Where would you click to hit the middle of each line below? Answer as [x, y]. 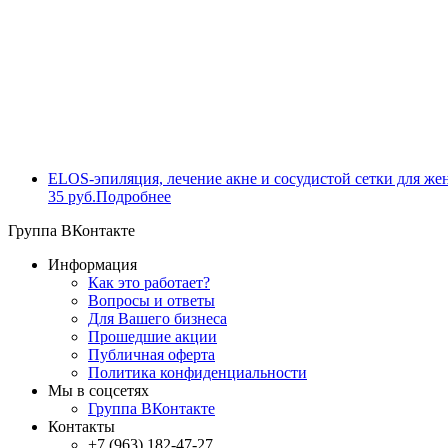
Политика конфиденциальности [197, 373]
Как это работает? [149, 283]
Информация [92, 265]
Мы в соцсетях [98, 391]
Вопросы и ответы [151, 301]
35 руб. [72, 197]
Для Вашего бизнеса [157, 319]
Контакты [81, 427]
